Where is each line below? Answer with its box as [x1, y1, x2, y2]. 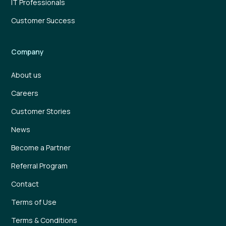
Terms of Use [11, 197, 57, 207]
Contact [11, 179, 39, 189]
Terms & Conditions [11, 215, 78, 225]
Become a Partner [11, 143, 71, 152]
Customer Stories [11, 106, 71, 116]
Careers [11, 88, 39, 98]
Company [11, 47, 44, 56]
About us [11, 70, 42, 80]
